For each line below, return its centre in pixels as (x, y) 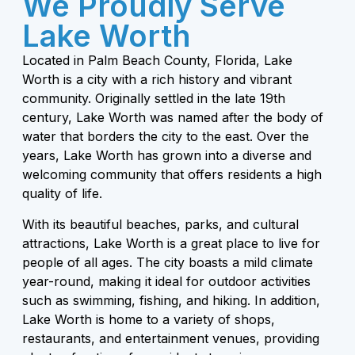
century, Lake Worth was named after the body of (172, 118)
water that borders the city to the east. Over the (165, 137)
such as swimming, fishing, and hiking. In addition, (171, 300)
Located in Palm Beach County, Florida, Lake (157, 61)
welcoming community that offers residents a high (172, 175)
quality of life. (62, 194)
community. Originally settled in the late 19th (153, 99)
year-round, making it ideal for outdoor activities (166, 281)
